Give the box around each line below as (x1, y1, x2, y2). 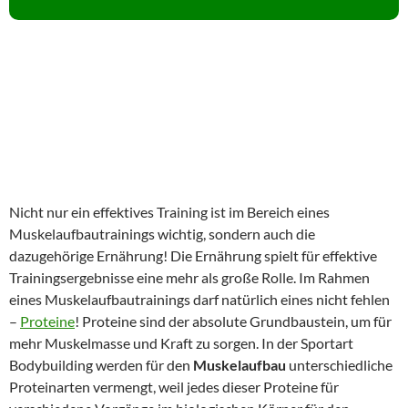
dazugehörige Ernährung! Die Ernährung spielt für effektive (9, 246, 377, 264)
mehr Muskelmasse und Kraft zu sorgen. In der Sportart (9, 333, 353, 352)
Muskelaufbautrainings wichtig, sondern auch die (9, 224, 315, 242)
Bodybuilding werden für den (9, 355, 193, 373)
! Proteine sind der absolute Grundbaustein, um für (75, 311, 392, 330)
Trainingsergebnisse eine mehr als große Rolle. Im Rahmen (9, 268, 370, 286)
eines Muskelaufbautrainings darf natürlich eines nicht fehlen (9, 290, 390, 308)
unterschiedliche (286, 355, 393, 373)
